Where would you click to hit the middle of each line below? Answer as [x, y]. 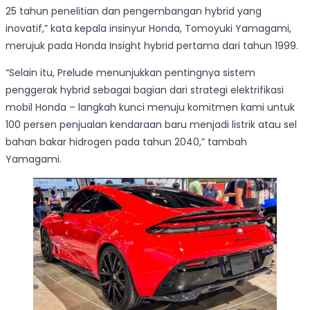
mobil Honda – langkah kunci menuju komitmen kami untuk [150, 108]
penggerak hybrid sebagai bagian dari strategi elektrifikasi [145, 90]
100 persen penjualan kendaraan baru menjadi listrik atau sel [151, 125]
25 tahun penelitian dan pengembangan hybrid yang [134, 11]
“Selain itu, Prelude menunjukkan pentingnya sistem [130, 73]
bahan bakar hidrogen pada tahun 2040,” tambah [126, 142]
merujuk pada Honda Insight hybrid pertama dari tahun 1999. [152, 46]
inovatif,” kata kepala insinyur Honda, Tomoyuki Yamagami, [148, 29]
